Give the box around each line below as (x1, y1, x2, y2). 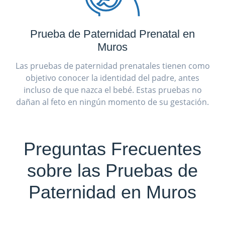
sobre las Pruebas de (27, 160, 198, 181)
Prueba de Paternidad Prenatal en (30, 27, 195, 40)
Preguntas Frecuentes (24, 138, 201, 159)
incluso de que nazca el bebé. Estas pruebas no (23, 84, 202, 95)
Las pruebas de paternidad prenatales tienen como (15, 60, 210, 71)
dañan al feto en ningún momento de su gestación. (16, 96, 209, 107)
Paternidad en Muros (29, 181, 196, 202)
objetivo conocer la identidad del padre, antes (26, 72, 199, 83)
